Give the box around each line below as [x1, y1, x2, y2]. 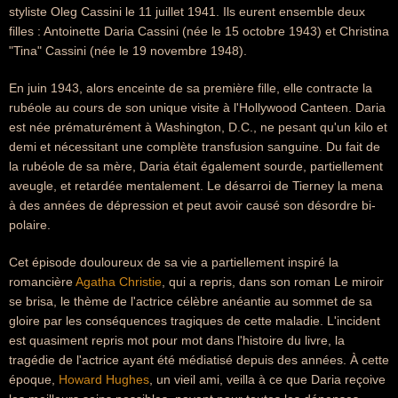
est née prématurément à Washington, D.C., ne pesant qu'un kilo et [9, 120, 387, 134]
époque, [9, 372, 59, 386]
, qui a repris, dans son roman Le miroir [162, 275, 384, 289]
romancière [9, 275, 76, 289]
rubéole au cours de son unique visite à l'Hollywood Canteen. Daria [9, 100, 386, 115]
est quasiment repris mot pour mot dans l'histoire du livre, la [9, 333, 345, 347]
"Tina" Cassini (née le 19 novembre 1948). [9, 44, 247, 58]
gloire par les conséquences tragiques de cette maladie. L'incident [9, 314, 380, 328]
